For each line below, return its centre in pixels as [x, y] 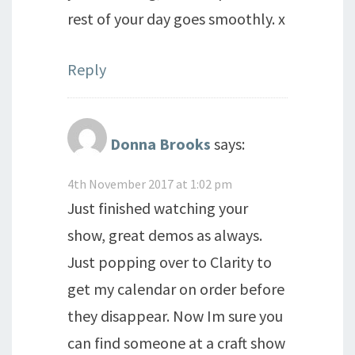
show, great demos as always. [165, 235]
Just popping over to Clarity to [170, 262]
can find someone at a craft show [176, 343]
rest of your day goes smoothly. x [176, 19]
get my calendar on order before [176, 289]
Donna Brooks [160, 143]
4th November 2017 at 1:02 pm [150, 184]
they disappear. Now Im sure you [175, 316]
